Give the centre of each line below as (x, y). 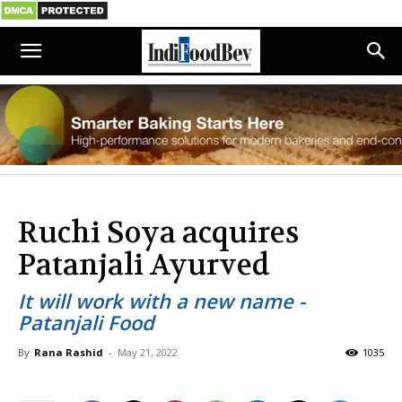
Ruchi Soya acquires (158, 233)
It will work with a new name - (162, 301)
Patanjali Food (86, 322)
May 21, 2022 (148, 352)
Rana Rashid (69, 352)
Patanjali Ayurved (144, 265)
